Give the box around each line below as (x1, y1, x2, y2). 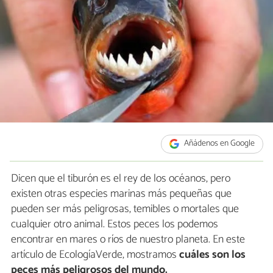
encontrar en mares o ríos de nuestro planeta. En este (11, 230, 245, 249)
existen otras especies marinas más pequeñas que (11, 185, 232, 204)
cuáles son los (177, 246, 246, 264)
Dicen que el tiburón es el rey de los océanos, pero (11, 169, 230, 188)
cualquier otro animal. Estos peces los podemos (11, 215, 218, 234)
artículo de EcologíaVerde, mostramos (11, 246, 177, 264)
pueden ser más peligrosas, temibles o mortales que (11, 200, 239, 219)
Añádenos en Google (182, 136, 255, 151)
